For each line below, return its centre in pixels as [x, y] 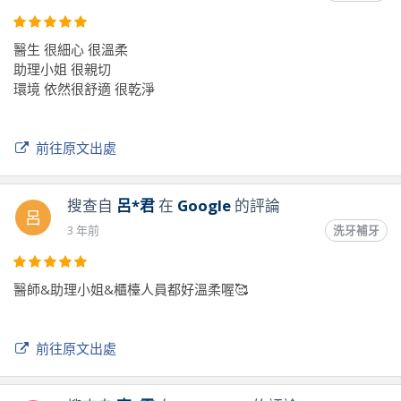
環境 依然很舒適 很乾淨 [84, 88]
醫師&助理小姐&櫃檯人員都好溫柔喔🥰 [131, 289]
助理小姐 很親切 [62, 68]
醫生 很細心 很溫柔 [71, 49]
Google [204, 205]
